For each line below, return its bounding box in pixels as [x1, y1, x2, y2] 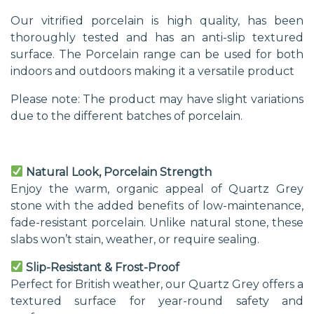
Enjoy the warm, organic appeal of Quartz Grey [11, 182, 303, 196]
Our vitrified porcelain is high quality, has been [11, 13, 303, 27]
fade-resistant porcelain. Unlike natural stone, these [11, 215, 303, 229]
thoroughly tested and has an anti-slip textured [11, 30, 303, 44]
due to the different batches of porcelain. [11, 109, 243, 123]
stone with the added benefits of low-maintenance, [11, 198, 303, 212]
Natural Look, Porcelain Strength [26, 165, 212, 179]
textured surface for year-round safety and [11, 294, 303, 308]
